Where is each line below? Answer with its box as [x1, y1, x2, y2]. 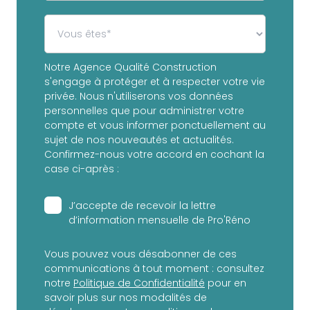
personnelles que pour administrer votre [44, 104, 244, 118]
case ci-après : [44, 162, 119, 176]
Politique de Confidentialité [73, 276, 205, 291]
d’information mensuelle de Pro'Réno [69, 213, 250, 228]
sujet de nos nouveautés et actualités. [44, 133, 234, 147]
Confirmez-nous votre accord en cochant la [44, 147, 264, 162]
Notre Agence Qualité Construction [44, 60, 217, 75]
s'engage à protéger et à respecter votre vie [44, 75, 265, 89]
